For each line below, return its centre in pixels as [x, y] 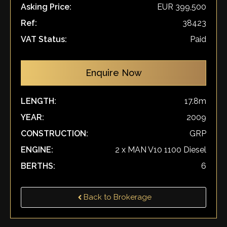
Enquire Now [113, 73]
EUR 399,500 [182, 7]
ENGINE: [37, 150]
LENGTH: [39, 101]
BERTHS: [38, 166]
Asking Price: [46, 7]
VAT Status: [44, 39]
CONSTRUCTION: [54, 134]
